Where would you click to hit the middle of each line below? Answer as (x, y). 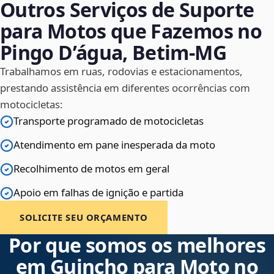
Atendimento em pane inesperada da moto (114, 145)
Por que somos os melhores (137, 245)
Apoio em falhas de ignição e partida (98, 193)
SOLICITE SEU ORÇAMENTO (84, 217)
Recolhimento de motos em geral (91, 169)
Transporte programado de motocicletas (109, 121)
